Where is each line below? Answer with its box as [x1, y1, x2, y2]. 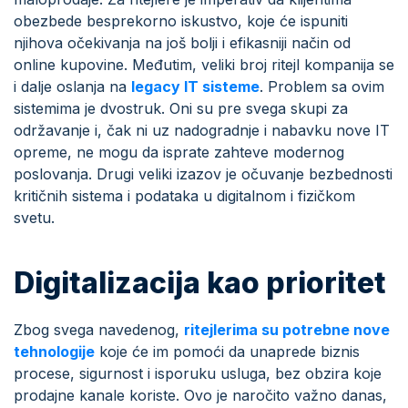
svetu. [14, 208, 55, 227]
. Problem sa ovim [260, 76, 384, 96]
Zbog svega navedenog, [14, 320, 184, 339]
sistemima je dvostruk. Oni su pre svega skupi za [14, 98, 348, 117]
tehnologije [14, 342, 95, 361]
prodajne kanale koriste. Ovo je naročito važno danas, [14, 385, 387, 404]
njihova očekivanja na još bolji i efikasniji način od [14, 33, 351, 52]
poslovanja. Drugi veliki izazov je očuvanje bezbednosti [14, 164, 393, 183]
